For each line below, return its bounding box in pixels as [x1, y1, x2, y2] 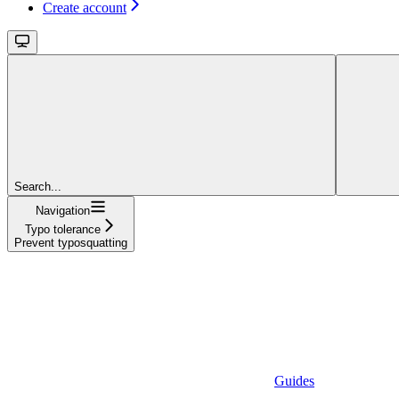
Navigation [36, 204, 90, 218]
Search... [14, 180, 61, 194]
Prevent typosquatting [14, 236, 127, 250]
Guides [274, 373, 314, 389]
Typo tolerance [25, 223, 101, 237]
